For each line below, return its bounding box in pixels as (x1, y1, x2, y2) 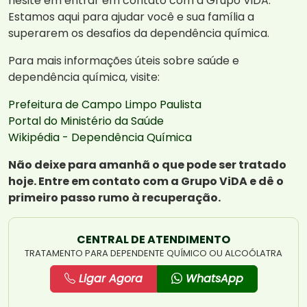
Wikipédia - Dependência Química (8, 130, 192, 146)
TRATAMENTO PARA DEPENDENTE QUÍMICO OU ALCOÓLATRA (25, 247, 282, 260)
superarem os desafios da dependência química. (8, 25, 269, 42)
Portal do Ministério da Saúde (8, 113, 164, 130)
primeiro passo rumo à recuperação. (8, 190, 221, 206)
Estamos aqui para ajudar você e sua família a (8, 9, 254, 25)
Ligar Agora (75, 271, 143, 287)
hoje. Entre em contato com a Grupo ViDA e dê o (8, 173, 284, 190)
